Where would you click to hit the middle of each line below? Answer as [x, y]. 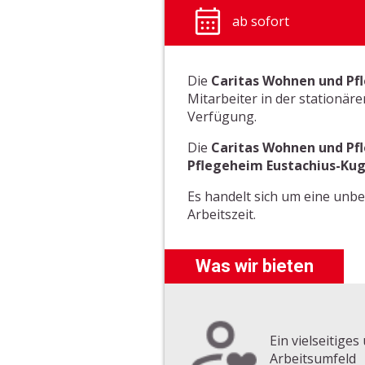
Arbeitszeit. [222, 214]
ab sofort [261, 21]
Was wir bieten [254, 266]
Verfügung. [222, 116]
